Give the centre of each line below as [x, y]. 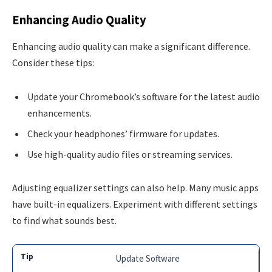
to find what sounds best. [64, 221]
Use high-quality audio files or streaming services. [130, 154]
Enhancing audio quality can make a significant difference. [131, 46]
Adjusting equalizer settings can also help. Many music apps [135, 188]
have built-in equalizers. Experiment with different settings [135, 204]
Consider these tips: [53, 62]
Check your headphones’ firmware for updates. [123, 133]
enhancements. [59, 113]
